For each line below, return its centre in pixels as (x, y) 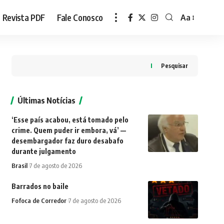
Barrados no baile (40, 186)
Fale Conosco (80, 17)
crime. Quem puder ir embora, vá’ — (68, 130)
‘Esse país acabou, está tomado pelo (70, 120)
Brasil (19, 165)
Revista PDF (24, 17)
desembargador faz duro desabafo (67, 141)
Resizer (193, 37)
